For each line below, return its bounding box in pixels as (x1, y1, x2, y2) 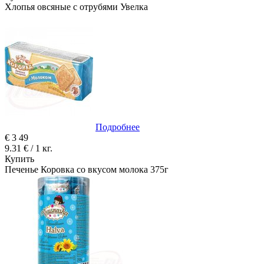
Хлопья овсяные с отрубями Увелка (5, 1, 148, 12)
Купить (5, 153, 34, 164)
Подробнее (95, 121, 140, 132)
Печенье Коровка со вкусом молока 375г (5, 164, 169, 174)
